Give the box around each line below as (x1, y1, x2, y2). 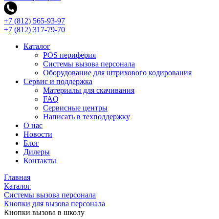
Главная (4, 173, 30, 182)
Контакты (23, 156, 56, 165)
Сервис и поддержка (23, 77, 92, 86)
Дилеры (23, 148, 50, 156)
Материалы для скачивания (43, 86, 134, 95)
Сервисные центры (43, 104, 108, 112)
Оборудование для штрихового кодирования (43, 68, 192, 77)
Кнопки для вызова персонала (4, 199, 105, 208)
